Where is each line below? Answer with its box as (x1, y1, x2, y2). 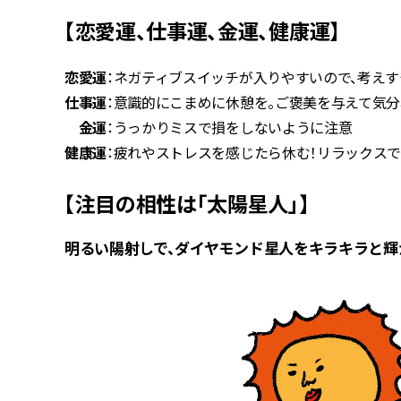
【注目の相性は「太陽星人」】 (64, 187, 310, 218)
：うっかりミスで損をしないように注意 (107, 115, 353, 138)
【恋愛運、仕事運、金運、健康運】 (64, 14, 340, 46)
